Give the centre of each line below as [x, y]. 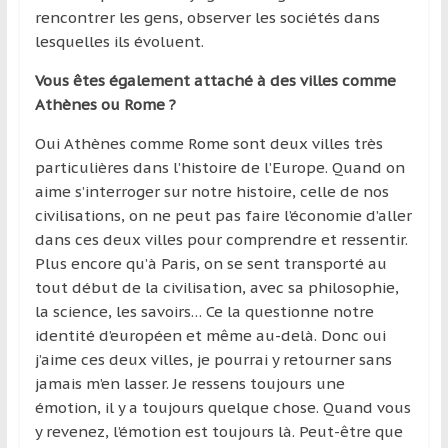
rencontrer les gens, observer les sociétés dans [207, 17]
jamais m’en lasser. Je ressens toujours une [189, 383]
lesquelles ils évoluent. [119, 41]
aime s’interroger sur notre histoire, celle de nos [211, 191]
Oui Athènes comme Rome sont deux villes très [208, 143]
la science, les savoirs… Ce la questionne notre [204, 311]
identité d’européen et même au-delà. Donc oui [210, 335]
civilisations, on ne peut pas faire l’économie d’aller [223, 215]
